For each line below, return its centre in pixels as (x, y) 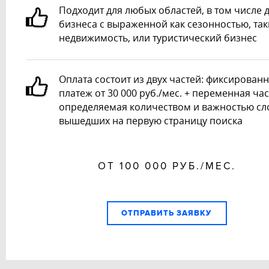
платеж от (83, 93)
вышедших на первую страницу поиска (150, 120)
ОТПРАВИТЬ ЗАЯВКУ (167, 213)
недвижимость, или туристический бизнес (158, 38)
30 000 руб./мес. (144, 93)
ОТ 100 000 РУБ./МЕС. (167, 166)
